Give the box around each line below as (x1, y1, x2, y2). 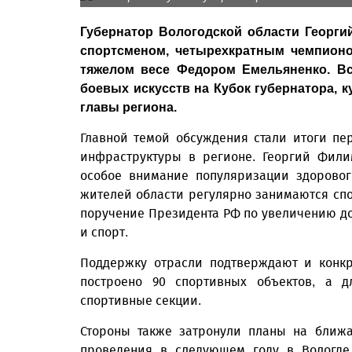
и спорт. (80, 225, 128, 240)
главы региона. (80, 101, 177, 114)
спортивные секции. (80, 293, 201, 308)
